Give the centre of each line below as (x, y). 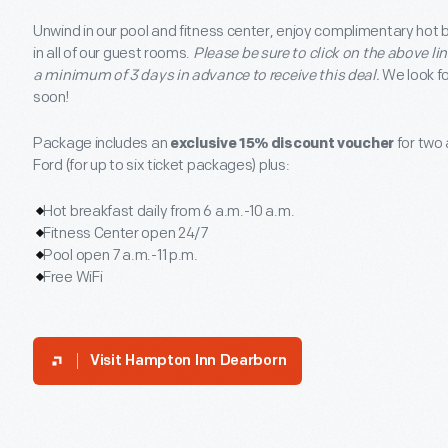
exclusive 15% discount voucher (282, 143)
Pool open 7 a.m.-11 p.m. (120, 255)
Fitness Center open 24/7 (125, 233)
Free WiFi (73, 277)
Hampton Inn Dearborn (206, 361)
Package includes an (101, 143)
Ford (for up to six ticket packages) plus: (161, 165)
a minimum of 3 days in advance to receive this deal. (206, 75)
